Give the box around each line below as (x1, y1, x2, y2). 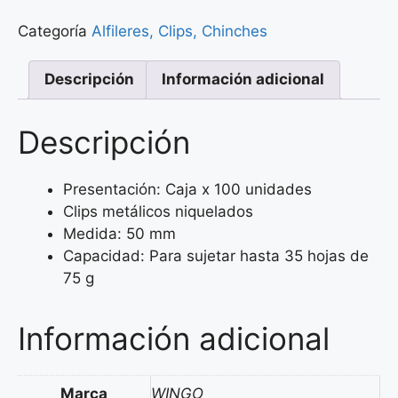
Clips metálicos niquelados (63, 203, 253, 221)
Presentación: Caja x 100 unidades (63, 180, 312, 199)
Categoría (18, 21, 87, 40)
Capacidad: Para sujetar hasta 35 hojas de (63, 247, 369, 266)
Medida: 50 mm (63, 225, 176, 243)
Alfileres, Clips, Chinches (92, 21, 267, 40)
